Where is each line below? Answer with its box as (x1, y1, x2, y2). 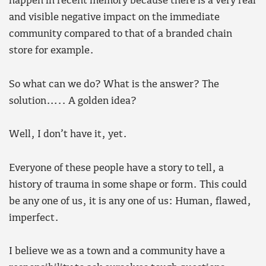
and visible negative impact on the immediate (9, 12, 220, 24)
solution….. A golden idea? (9, 95, 137, 107)
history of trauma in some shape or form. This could (9, 179, 247, 191)
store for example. (9, 45, 94, 57)
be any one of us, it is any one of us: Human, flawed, (9, 195, 251, 207)
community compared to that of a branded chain (9, 28, 232, 40)
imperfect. (9, 212, 59, 224)
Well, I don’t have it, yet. (9, 129, 127, 141)
